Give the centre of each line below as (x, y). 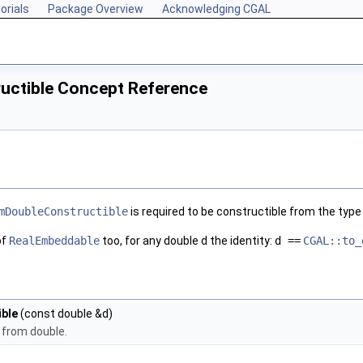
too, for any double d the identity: (187, 241)
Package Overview (96, 9)
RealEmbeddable (54, 241)
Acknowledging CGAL (216, 9)
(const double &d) (65, 314)
